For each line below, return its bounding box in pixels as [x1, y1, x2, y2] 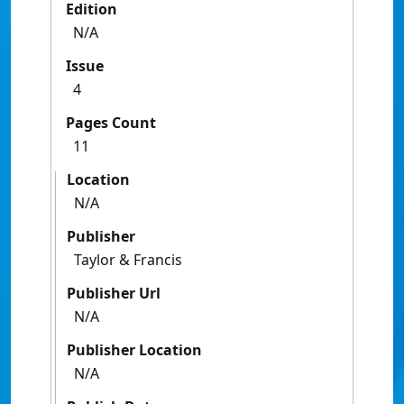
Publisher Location [67, 340, 202, 361]
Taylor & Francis [74, 250, 182, 271]
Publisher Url [67, 283, 161, 304]
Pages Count [66, 113, 156, 133]
